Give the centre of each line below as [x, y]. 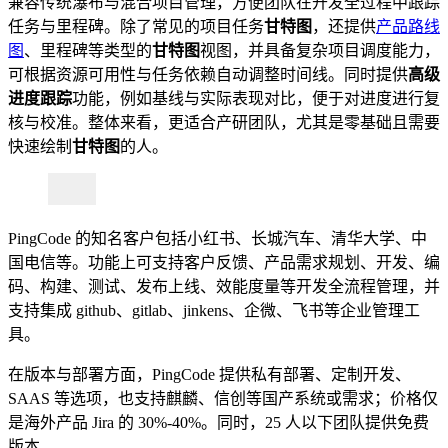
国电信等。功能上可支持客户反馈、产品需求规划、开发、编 [224, 263]
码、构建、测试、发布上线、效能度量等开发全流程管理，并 [224, 287]
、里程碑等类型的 [88, 51]
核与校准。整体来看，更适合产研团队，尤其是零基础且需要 [224, 123]
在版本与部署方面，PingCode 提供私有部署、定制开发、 [209, 375]
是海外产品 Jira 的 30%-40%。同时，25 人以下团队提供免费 [218, 423]
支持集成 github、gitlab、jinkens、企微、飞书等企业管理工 [214, 311]
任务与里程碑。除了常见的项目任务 [136, 27]
